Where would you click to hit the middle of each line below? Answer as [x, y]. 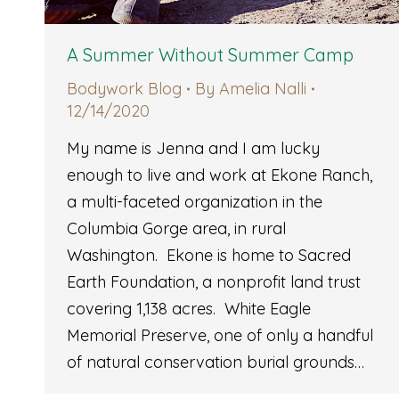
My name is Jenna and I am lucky [193, 149]
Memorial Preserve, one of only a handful [220, 336]
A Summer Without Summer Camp [210, 55]
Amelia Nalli [263, 89]
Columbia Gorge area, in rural [176, 229]
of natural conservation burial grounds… [216, 362]
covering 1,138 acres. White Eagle [189, 309]
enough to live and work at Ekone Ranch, [220, 175]
